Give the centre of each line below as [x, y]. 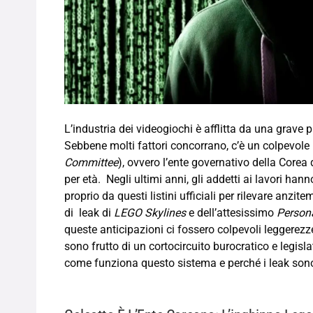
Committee [91, 163]
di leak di [89, 213]
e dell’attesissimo [231, 213]
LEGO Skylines [150, 213]
